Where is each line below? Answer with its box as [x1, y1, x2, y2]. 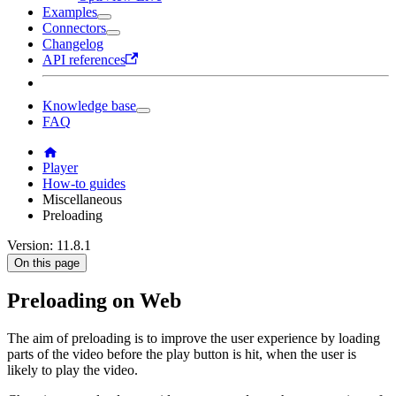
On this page [14, 255, 80, 270]
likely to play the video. [7, 362, 138, 378]
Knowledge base [42, 97, 136, 113]
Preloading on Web [7, 289, 181, 313]
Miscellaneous [42, 191, 122, 207]
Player [42, 159, 78, 175]
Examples [42, 4, 97, 19]
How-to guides [42, 175, 126, 191]
